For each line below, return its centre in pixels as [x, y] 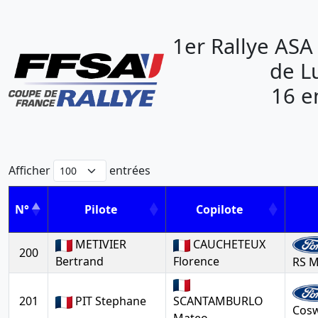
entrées [128, 170]
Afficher [31, 170]
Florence [196, 261]
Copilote [219, 209]
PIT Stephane [109, 301]
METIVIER [99, 244]
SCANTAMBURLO [218, 301]
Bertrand [79, 261]
